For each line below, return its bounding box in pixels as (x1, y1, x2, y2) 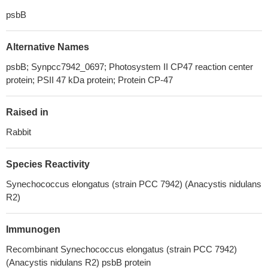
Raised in (6, 107, 48, 117)
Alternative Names (6, 42, 89, 52)
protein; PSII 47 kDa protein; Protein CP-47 (6, 75, 173, 85)
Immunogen (6, 224, 60, 234)
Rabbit (6, 127, 31, 137)
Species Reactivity (6, 159, 90, 169)
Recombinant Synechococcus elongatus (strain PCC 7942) (6, 244, 237, 254)
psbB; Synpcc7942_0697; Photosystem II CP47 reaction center (6, 62, 253, 72)
